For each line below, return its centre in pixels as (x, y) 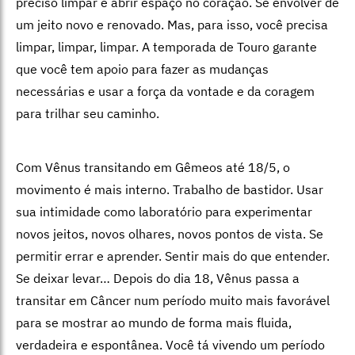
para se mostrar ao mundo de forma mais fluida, (154, 323)
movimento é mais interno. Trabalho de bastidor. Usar (170, 190)
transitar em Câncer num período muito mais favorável (173, 301)
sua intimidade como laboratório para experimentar (164, 212)
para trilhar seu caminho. (88, 114)
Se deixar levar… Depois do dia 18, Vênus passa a (158, 279)
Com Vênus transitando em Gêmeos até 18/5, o (153, 168)
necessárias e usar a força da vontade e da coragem (165, 92)
